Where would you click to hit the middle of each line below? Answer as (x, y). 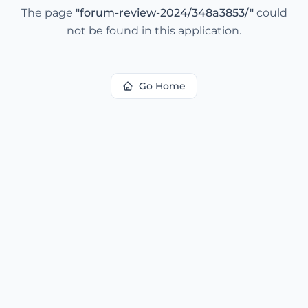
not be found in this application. (154, 31)
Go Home (162, 86)
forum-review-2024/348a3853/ (164, 13)
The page (48, 13)
